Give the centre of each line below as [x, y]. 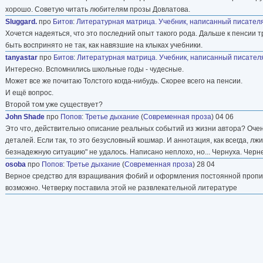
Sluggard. [21, 21]
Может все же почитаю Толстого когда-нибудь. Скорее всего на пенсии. [124, 81]
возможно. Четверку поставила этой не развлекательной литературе [121, 188]
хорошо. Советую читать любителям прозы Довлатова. [98, 9]
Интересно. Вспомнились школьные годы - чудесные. [95, 69]
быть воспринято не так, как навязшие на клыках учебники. [104, 45]
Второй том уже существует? [54, 104]
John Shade [25, 117]
